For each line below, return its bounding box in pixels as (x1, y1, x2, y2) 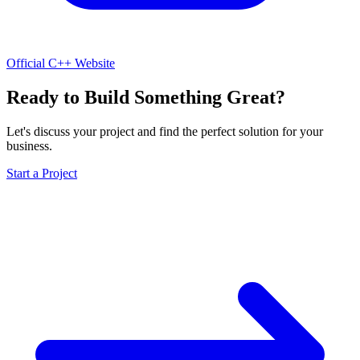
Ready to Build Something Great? (6, 86, 285, 108)
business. (6, 138, 52, 153)
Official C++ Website (6, 55, 115, 70)
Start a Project (6, 166, 77, 180)
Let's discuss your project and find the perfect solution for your (6, 124, 323, 138)
